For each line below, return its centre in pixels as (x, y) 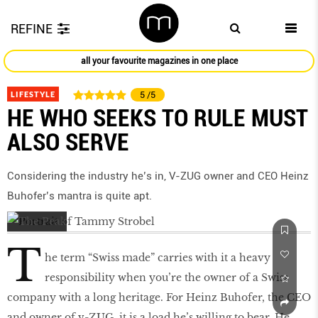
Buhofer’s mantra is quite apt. (79, 196)
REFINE (32, 29)
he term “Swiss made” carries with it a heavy (158, 258)
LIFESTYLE (33, 94)
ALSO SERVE (68, 142)
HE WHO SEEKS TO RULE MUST (158, 118)
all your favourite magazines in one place (159, 61)
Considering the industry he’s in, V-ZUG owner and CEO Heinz (158, 176)
